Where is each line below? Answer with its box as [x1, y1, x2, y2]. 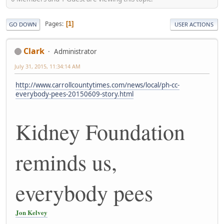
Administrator [54, 46, 97, 56]
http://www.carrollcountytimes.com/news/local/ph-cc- [15, 80, 179, 90]
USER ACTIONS [174, 20, 213, 28]
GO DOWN [9, 20, 37, 28]
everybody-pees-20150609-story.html [15, 89, 133, 99]
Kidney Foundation [15, 117, 185, 146]
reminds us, [15, 147, 117, 177]
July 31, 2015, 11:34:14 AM [14, 62, 80, 70]
